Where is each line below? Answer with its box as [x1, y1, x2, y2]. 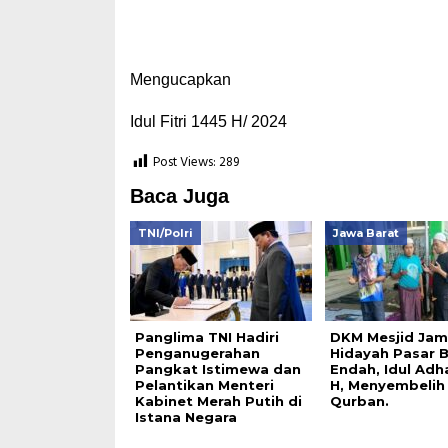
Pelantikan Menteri [134, 377, 274, 393]
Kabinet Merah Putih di [134, 393, 302, 409]
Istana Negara [134, 409, 237, 425]
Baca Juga [129, 185, 229, 207]
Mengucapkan [129, 71, 231, 88]
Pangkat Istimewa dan [134, 361, 301, 377]
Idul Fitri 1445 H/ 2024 [129, 113, 287, 130]
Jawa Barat [332, 226, 399, 240]
